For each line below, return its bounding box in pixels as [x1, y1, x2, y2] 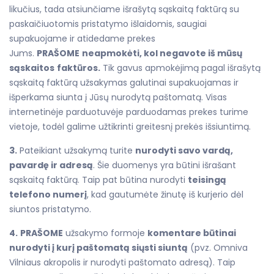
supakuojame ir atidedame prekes [9, 32, 155, 45]
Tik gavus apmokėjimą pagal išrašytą [100, 61, 261, 74]
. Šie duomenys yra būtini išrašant [93, 158, 236, 171]
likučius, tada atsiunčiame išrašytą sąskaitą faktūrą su [9, 2, 239, 15]
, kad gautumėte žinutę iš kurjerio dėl [87, 188, 243, 201]
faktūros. [57, 61, 100, 74]
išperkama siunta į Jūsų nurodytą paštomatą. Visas [9, 91, 227, 103]
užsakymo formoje [63, 226, 147, 239]
